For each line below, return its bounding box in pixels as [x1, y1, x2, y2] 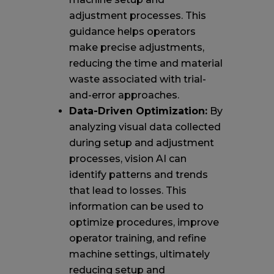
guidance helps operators [68, 25, 196, 37]
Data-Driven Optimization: [68, 105, 207, 117]
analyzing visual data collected [68, 120, 221, 133]
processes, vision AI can [68, 152, 187, 165]
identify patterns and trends [68, 168, 208, 180]
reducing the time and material [68, 57, 223, 69]
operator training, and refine [68, 232, 206, 244]
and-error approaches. [68, 89, 179, 101]
